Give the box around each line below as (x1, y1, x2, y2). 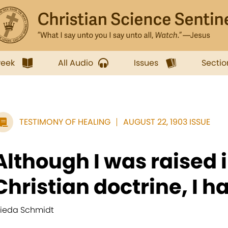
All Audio (58, 57, 93, 69)
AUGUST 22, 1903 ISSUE (123, 116, 210, 128)
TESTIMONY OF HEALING (19, 116, 110, 128)
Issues (134, 57, 158, 69)
